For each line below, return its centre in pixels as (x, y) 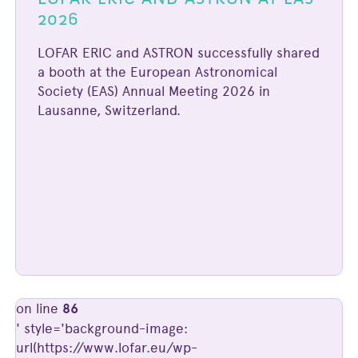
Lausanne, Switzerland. (109, 110)
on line (39, 308)
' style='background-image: (101, 328)
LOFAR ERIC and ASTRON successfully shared (179, 52)
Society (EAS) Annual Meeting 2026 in (154, 91)
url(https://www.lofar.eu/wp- (106, 348)
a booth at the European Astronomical (158, 72)
